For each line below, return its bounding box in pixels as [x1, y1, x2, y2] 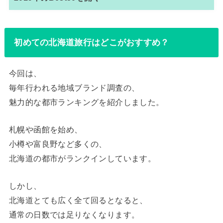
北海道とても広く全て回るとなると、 [8, 196, 148, 205]
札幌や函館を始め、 [8, 125, 83, 134]
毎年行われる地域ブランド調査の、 [8, 83, 140, 92]
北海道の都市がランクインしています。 [8, 154, 156, 163]
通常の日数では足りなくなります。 [8, 210, 140, 220]
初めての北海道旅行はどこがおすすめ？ [14, 37, 169, 48]
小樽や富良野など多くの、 [8, 139, 107, 149]
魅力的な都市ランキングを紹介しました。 [8, 97, 164, 107]
